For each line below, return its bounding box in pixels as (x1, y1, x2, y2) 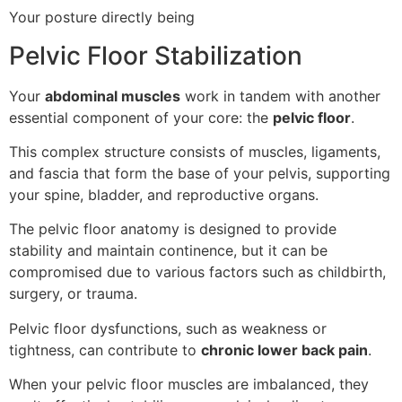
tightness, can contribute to (9, 340, 201, 359)
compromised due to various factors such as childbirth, (9, 263, 386, 282)
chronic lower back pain (201, 340, 368, 359)
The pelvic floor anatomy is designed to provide (9, 220, 336, 239)
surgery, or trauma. (9, 284, 137, 303)
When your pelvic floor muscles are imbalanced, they (9, 375, 369, 394)
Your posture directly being (9, 8, 195, 27)
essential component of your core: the (9, 108, 273, 127)
